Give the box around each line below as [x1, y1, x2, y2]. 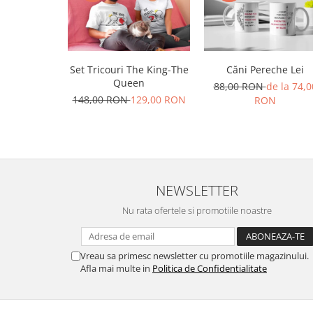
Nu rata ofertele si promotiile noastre [122, 204, 272, 217]
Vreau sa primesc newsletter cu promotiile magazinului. [80, 249, 309, 263]
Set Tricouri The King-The [69, 63, 189, 77]
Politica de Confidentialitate [152, 262, 267, 275]
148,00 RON [72, 93, 131, 107]
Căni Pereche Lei [226, 63, 304, 77]
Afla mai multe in [80, 262, 152, 275]
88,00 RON [213, 80, 266, 94]
